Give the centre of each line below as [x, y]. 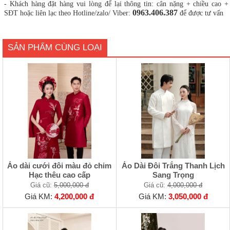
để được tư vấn [200, 13]
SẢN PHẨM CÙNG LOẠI [55, 48]
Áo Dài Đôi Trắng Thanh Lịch [173, 166]
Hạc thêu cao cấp [59, 175]
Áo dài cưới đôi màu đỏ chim [60, 166]
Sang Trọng [173, 175]
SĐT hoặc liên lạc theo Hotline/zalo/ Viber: [68, 13]
